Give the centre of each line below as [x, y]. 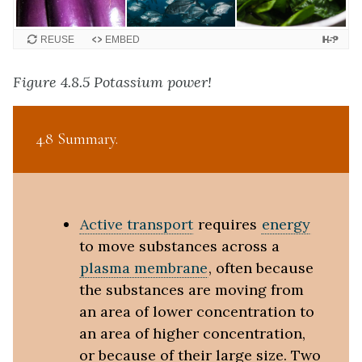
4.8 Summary [76, 139]
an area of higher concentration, [192, 333]
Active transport [136, 224]
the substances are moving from [191, 289]
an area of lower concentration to [196, 311]
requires [227, 224]
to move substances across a [179, 246]
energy [286, 224]
